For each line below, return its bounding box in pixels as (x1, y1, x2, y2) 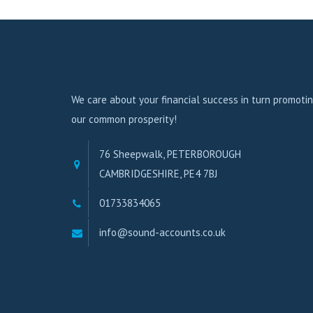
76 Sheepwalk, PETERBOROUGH (99, 147, 241, 161)
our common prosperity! (71, 112, 177, 126)
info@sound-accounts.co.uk (99, 225, 226, 239)
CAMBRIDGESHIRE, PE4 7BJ (99, 166, 217, 180)
